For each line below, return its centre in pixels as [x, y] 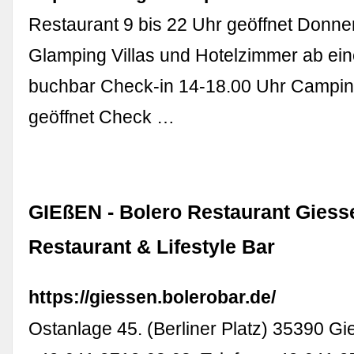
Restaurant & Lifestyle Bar [152, 247]
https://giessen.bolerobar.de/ [153, 297]
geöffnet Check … [102, 117]
